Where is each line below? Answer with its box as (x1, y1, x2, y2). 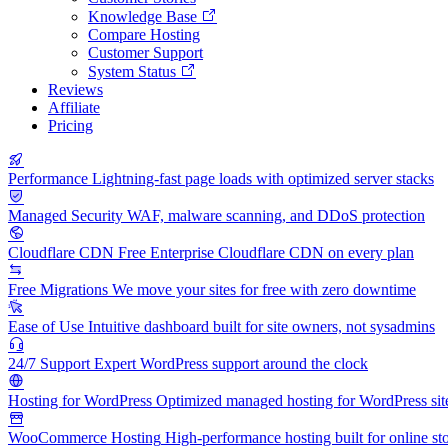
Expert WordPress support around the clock (94, 354, 368, 372)
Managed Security (8, 206, 123, 224)
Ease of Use (8, 317, 84, 335)
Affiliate (48, 98, 100, 116)
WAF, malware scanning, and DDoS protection (127, 206, 425, 224)
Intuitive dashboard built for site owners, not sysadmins (88, 317, 435, 335)
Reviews (48, 80, 103, 98)
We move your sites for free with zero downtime (112, 280, 416, 298)
